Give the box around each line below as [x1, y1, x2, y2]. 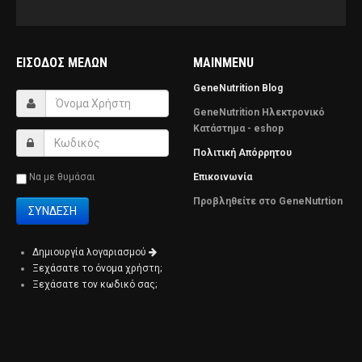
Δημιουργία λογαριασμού [32, 246, 149, 258]
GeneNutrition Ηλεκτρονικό [193, 107, 325, 118]
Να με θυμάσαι [27, 171, 95, 183]
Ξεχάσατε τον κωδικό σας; [32, 279, 157, 290]
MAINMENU [193, 55, 254, 70]
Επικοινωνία [193, 171, 255, 183]
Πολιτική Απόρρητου [193, 147, 292, 158]
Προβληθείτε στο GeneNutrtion [193, 196, 343, 207]
